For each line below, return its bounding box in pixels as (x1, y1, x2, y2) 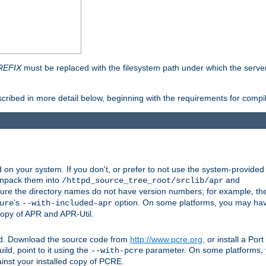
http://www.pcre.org (130, 235, 202, 245)
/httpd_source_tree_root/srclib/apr (62, 176, 223, 186)
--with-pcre (91, 246, 143, 256)
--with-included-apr (22, 198, 112, 208)
